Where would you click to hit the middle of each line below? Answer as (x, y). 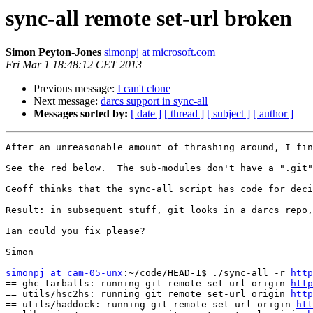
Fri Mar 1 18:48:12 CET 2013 (74, 65)
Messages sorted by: (81, 114)
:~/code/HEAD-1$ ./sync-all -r (207, 273)
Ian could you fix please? (75, 231)
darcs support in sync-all (154, 101)
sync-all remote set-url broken (149, 18)
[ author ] (273, 114)
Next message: (67, 101)
